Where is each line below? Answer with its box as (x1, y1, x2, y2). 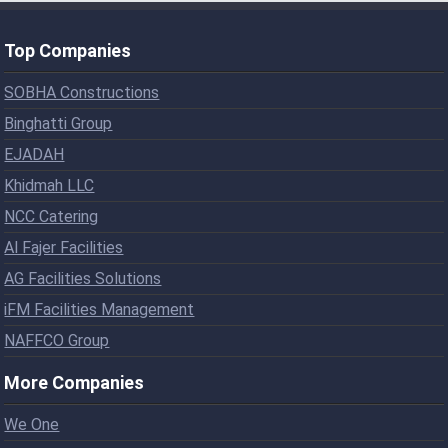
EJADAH (4, 144, 65, 164)
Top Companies (4, 39, 132, 61)
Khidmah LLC (4, 175, 95, 195)
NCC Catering (4, 206, 99, 226)
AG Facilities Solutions (4, 268, 162, 288)
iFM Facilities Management (4, 299, 195, 319)
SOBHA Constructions (4, 82, 160, 102)
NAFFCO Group (4, 330, 110, 350)
